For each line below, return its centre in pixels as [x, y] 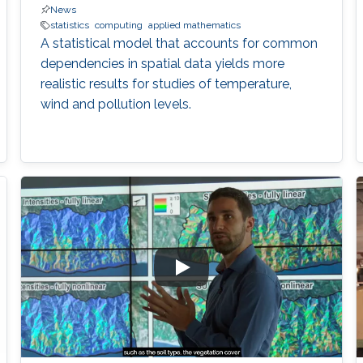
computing [118, 26]
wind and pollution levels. [115, 105]
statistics [69, 26]
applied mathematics [194, 26]
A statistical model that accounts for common [179, 44]
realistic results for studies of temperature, [166, 84]
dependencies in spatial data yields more [162, 64]
